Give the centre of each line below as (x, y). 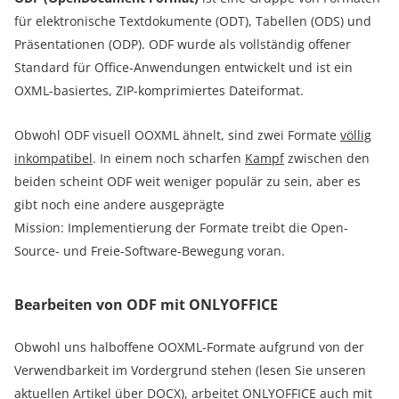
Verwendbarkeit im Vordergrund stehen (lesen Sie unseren (190, 370)
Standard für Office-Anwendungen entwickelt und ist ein (183, 67)
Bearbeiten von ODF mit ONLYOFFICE (146, 304)
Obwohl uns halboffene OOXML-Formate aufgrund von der (189, 346)
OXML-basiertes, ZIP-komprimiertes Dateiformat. (159, 90)
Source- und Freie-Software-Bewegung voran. (150, 250)
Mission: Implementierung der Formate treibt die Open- (181, 227)
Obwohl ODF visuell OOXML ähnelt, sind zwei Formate (177, 134)
